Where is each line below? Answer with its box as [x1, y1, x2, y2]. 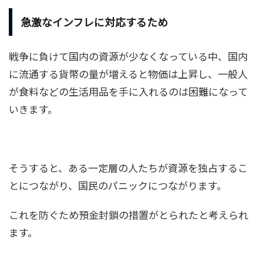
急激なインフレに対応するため [21, 14, 168, 29]
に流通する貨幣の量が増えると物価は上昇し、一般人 [9, 66, 248, 81]
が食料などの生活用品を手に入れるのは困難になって [9, 83, 248, 99]
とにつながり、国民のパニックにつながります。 [9, 177, 227, 193]
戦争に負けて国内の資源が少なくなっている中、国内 [9, 48, 248, 63]
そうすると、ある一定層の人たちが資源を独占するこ [9, 160, 248, 175]
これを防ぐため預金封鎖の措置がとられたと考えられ [9, 207, 248, 222]
